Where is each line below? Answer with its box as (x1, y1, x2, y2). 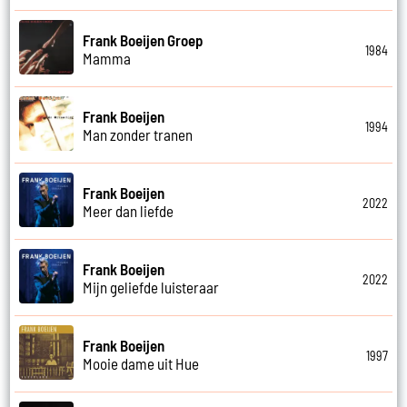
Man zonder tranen (83, 124, 194, 144)
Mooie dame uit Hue (83, 353, 200, 372)
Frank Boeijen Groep (83, 30, 204, 49)
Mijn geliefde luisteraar (83, 277, 220, 296)
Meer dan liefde (83, 201, 174, 220)
